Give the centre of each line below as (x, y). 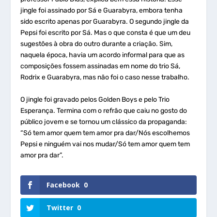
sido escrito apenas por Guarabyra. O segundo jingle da (105, 22)
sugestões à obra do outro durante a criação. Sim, (97, 44)
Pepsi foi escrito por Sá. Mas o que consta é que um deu (106, 33)
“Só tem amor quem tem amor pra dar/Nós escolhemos (105, 133)
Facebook (63, 185)
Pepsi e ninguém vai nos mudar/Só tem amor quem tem (105, 144)
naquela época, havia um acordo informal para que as (103, 55)
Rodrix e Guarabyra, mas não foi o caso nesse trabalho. (105, 77)
